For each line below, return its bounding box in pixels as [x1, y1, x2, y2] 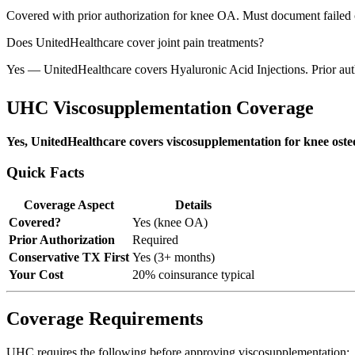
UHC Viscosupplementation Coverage [6, 97, 314, 118]
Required [132, 233, 178, 247]
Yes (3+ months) [132, 250, 215, 265]
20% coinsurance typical [132, 268, 254, 282]
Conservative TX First [9, 250, 129, 265]
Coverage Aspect [24, 198, 114, 212]
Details [175, 198, 212, 212]
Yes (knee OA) [132, 216, 208, 230]
